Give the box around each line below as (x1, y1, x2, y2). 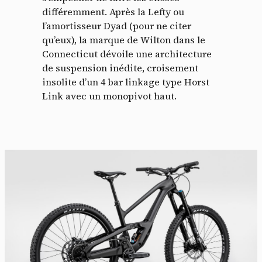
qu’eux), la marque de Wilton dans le (42, 33, 205, 47)
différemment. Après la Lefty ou (42, 5, 184, 19)
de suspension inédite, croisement (42, 61, 198, 75)
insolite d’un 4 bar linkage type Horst (42, 75, 209, 89)
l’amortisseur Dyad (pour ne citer (42, 19, 191, 33)
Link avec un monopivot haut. (42, 89, 177, 103)
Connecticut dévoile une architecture (42, 47, 212, 61)
